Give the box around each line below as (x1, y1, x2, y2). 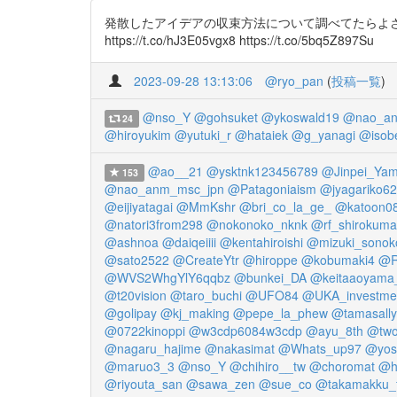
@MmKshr (176, 198, 236, 215)
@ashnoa (105, 233, 159, 251)
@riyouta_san (105, 375, 183, 393)
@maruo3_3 (105, 357, 175, 375)
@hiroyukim (105, 126, 171, 144)
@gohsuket (193, 108, 258, 126)
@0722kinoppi (105, 322, 185, 339)
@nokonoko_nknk (206, 215, 307, 233)
